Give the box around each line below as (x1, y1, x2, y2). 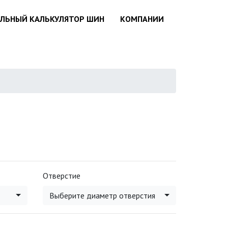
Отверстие (42, 170, 80, 181)
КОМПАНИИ (120, 14, 164, 24)
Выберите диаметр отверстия (49, 190, 155, 201)
